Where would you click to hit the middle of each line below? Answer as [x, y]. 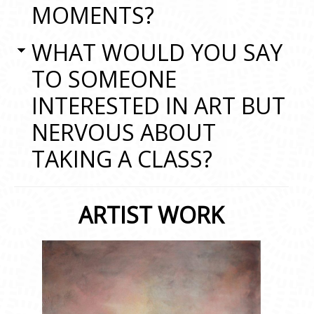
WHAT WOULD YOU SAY [157, 52]
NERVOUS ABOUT [124, 132]
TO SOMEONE [104, 79]
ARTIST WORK [152, 215]
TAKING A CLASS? [122, 159]
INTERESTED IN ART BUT [158, 105]
